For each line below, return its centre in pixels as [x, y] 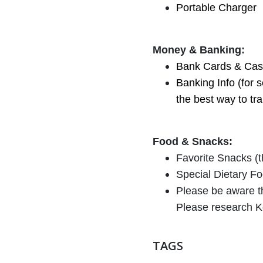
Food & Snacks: [192, 141]
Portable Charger [216, 7]
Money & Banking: [198, 50]
